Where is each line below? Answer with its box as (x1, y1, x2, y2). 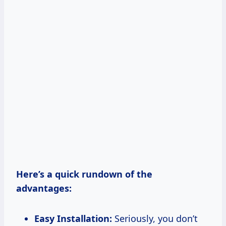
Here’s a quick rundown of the (16, 167, 152, 180)
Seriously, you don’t (112, 212, 198, 224)
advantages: (16, 182, 72, 194)
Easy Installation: (34, 212, 112, 224)
